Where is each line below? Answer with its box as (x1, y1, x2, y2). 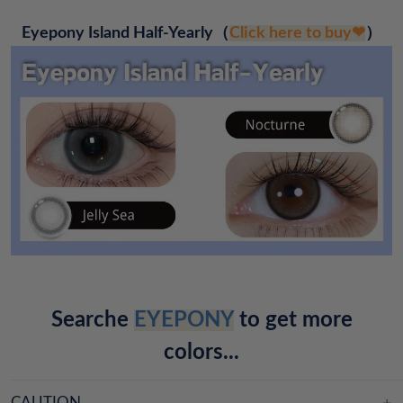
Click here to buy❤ (229, 24, 365, 41)
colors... (164, 342, 239, 364)
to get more (233, 309, 353, 332)
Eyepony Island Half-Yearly (22, 24, 213, 41)
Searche (50, 309, 134, 332)
